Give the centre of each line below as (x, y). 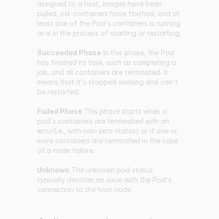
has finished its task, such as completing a (107, 62)
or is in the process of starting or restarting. (109, 33)
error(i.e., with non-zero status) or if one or (107, 131)
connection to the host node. (85, 189)
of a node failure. (66, 150)
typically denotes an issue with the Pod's (104, 179)
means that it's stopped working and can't (108, 82)
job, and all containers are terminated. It (103, 72)
